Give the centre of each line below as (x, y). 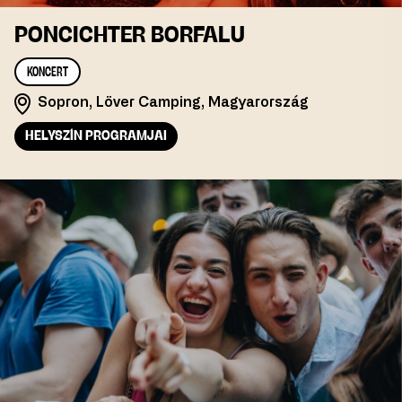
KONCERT (48, 73)
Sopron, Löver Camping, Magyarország (173, 103)
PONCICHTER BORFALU (130, 36)
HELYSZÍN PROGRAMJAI (96, 137)
